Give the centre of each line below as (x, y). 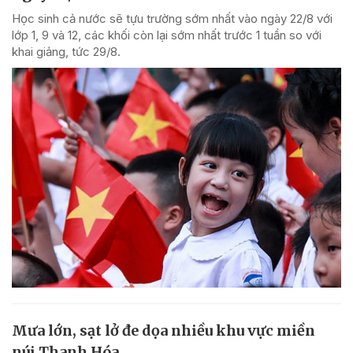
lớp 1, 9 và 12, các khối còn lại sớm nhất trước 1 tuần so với (167, 35)
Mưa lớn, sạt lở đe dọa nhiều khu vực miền (163, 330)
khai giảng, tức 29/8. (66, 52)
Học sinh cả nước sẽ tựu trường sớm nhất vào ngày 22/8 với (172, 19)
